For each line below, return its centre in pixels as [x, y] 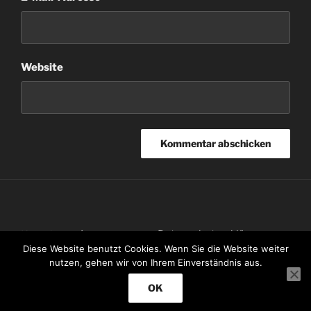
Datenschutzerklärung [212, 234]
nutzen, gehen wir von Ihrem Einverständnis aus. [155, 262]
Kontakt [40, 235]
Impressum [109, 234]
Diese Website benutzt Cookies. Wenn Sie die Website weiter [155, 249]
